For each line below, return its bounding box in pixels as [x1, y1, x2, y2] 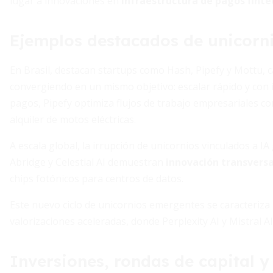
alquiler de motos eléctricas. [10, 113, 136, 126]
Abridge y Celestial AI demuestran [10, 155, 166, 169]
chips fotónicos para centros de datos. [10, 172, 183, 185]
